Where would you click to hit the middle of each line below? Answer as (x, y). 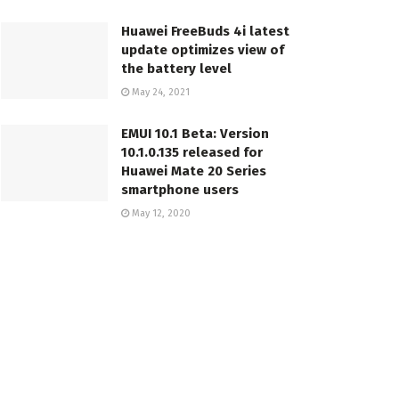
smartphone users (180, 190)
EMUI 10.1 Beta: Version (195, 134)
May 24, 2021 (159, 93)
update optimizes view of (203, 50)
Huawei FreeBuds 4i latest (205, 32)
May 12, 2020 (160, 214)
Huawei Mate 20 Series (194, 171)
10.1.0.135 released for (192, 153)
